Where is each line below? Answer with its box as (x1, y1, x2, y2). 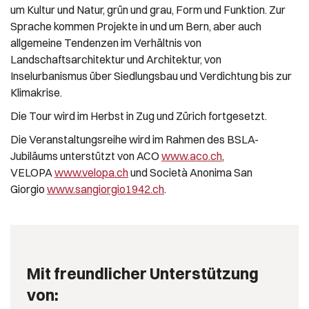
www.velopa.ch (54, 165, 128, 179)
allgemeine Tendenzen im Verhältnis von (10, 35, 201, 50)
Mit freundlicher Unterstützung (27, 263, 259, 283)
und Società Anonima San (128, 165, 252, 179)
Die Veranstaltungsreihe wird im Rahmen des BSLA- (10, 132, 259, 146)
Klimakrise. (10, 85, 62, 99)
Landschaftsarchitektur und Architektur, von (10, 52, 221, 66)
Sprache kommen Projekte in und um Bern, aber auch (10, 19, 261, 33)
